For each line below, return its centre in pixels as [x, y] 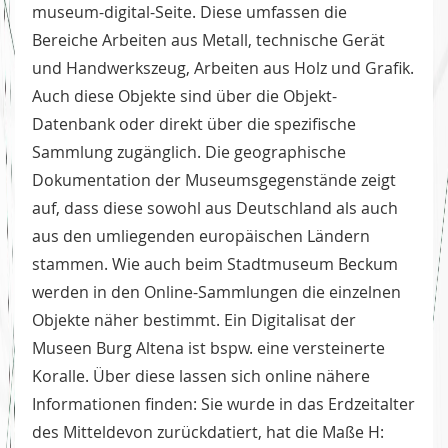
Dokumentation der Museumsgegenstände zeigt [214, 180]
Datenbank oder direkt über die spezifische [194, 124]
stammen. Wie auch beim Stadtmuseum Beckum [215, 264]
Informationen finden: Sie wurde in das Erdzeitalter [223, 404]
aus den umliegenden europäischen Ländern [201, 236]
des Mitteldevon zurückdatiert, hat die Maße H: [208, 432]
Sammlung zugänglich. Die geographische [189, 152]
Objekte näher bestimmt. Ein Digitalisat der [194, 320]
